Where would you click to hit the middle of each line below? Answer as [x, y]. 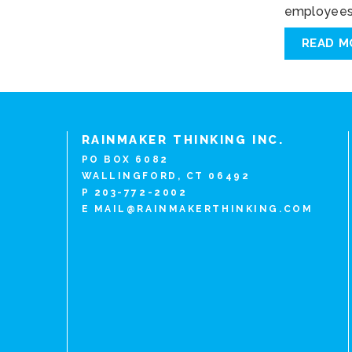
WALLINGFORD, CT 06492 [166, 176]
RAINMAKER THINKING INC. [183, 140]
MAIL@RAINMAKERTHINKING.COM [203, 209]
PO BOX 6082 [125, 159]
